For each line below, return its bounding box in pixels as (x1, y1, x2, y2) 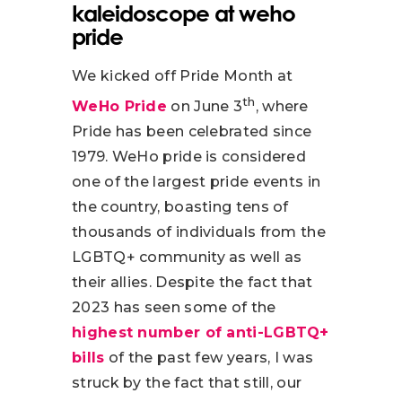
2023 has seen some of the (72, 299, 276, 317)
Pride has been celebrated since (72, 123, 312, 141)
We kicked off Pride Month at (72, 67, 293, 85)
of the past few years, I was (104, 349, 314, 367)
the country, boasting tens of (72, 198, 289, 216)
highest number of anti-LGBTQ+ (72, 324, 329, 342)
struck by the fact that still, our (72, 374, 302, 392)
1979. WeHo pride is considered (72, 148, 307, 166)
